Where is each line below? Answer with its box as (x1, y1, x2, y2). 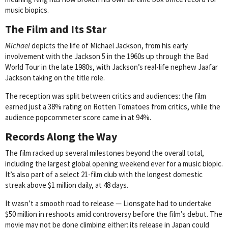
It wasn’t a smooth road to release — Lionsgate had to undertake (5, 198, 212, 209)
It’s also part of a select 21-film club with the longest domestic (5, 169, 203, 180)
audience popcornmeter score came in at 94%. (5, 112, 151, 123)
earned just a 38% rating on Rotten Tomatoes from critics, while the (5, 102, 220, 112)
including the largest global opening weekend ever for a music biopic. (5, 159, 223, 169)
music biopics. (5, 5, 49, 15)
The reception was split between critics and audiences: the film (5, 91, 206, 101)
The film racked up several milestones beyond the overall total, (5, 148, 204, 158)
